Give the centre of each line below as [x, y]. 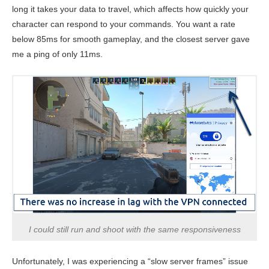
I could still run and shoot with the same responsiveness [134, 229]
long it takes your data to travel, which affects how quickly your [130, 9]
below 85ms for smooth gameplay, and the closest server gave [131, 39]
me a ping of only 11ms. [57, 54]
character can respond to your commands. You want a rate [124, 24]
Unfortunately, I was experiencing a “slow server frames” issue [130, 261]
